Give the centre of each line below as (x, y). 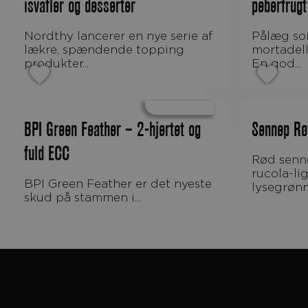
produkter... (56, 63)
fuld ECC (47, 154)
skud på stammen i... (82, 197)
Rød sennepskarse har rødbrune (256, 159)
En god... (276, 63)
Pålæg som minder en (256, 35)
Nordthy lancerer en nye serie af (29, 35)
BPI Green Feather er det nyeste (29, 183)
